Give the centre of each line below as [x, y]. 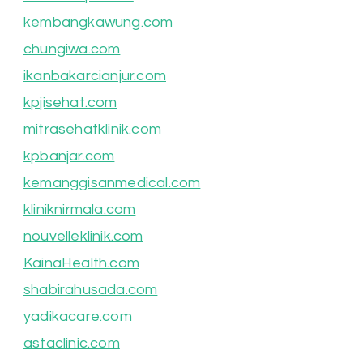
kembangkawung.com [98, 22]
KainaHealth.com [81, 263]
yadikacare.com [78, 316]
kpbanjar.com [69, 156]
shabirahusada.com [91, 289]
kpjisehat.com [70, 102]
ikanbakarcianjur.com [95, 75]
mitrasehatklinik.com [92, 129]
